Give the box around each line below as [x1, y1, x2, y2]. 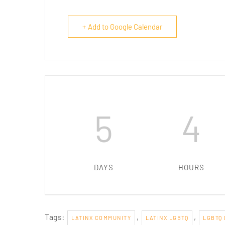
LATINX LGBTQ [146, 214, 188, 221]
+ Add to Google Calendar [82, 22, 162, 32]
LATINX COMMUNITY [71, 214, 131, 221]
